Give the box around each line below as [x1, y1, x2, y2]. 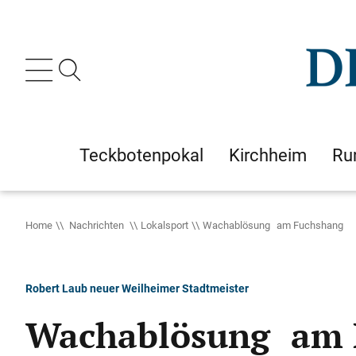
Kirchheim [229, 143, 307, 167]
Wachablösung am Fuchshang [203, 218, 343, 232]
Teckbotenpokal [79, 143, 203, 167]
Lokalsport [141, 218, 188, 232]
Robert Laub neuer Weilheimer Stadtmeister [25, 281, 249, 296]
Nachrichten [67, 218, 126, 232]
